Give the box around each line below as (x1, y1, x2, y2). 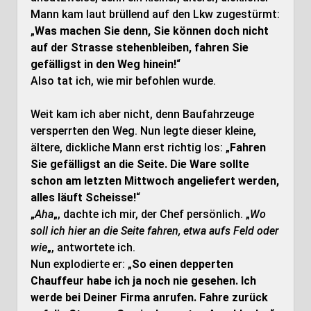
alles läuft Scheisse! (30, 191, 136, 204)
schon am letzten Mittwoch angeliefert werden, (30, 174, 279, 187)
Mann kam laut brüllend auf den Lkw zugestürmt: (30, 8, 280, 21)
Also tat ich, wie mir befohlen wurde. (30, 74, 216, 87)
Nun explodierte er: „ (30, 258, 132, 271)
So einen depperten (131, 258, 233, 271)
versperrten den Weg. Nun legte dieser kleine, (30, 124, 256, 137)
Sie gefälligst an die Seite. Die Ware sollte (30, 158, 249, 171)
